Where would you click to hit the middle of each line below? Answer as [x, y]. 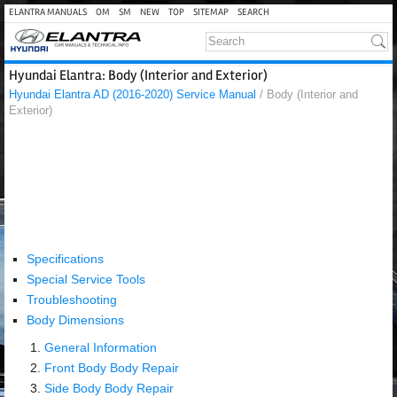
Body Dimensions [75, 320]
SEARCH [253, 12]
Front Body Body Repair [112, 368]
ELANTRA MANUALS [48, 12]
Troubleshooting [72, 300]
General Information [101, 347]
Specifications [65, 259]
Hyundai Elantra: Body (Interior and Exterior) [138, 75]
